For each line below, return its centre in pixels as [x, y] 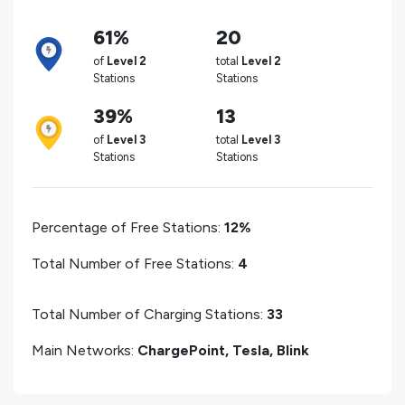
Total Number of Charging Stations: [149, 314]
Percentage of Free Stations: [128, 227]
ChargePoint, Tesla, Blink [223, 350]
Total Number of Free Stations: [135, 263]
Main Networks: [85, 350]
